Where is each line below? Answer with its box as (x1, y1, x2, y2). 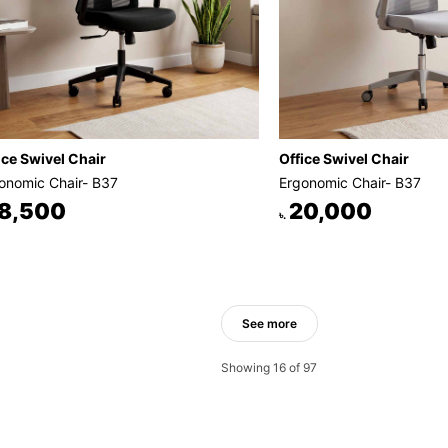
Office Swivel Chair (279, 149, 409, 167)
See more (241, 315, 297, 331)
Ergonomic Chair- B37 (279, 173, 421, 191)
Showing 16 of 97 (221, 359, 317, 375)
